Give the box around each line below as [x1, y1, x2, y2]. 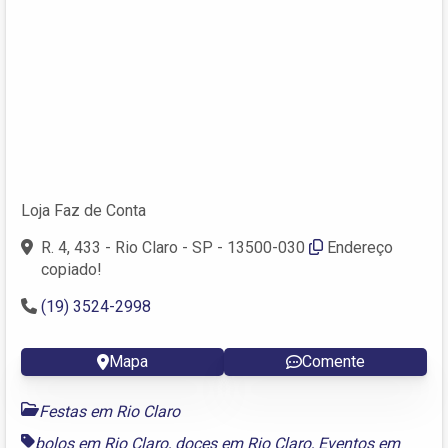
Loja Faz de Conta [21, 200, 146, 220]
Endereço [327, 237, 393, 257]
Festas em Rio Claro [39, 401, 180, 421]
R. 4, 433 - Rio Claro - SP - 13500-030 [41, 237, 305, 257]
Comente [302, 351, 365, 371]
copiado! [41, 259, 102, 279]
